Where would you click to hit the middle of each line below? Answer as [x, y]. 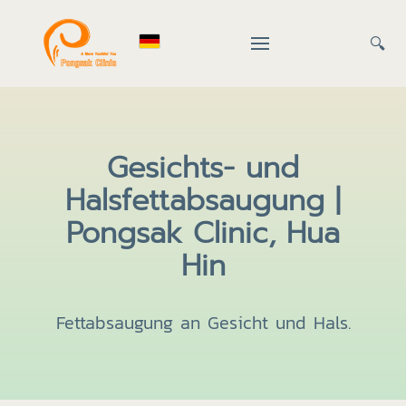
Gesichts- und [203, 168]
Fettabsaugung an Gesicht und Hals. [203, 323]
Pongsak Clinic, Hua [203, 233]
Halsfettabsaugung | [203, 201]
